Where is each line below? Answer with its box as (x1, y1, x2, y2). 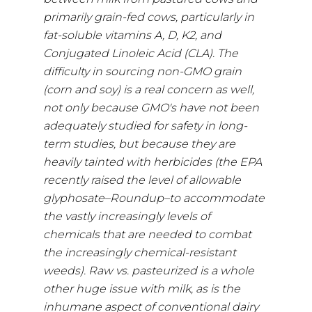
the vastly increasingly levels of (43, 209, 211, 223)
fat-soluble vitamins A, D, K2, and (43, 28, 222, 42)
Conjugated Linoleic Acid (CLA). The (43, 46, 239, 60)
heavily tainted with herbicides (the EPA (43, 155, 263, 169)
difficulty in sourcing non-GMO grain (43, 64, 242, 78)
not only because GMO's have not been (43, 100, 260, 114)
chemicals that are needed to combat (43, 227, 252, 241)
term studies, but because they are (43, 136, 236, 150)
